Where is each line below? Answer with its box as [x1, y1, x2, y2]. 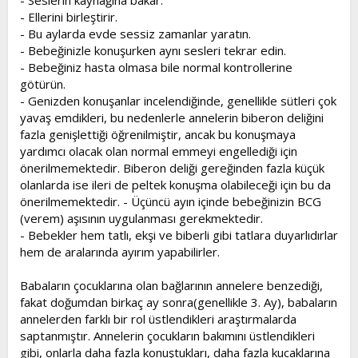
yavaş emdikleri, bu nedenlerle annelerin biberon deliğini [20, 109, 324, 125]
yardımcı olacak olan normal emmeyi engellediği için [20, 143, 297, 159]
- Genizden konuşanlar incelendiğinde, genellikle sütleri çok [20, 93, 336, 109]
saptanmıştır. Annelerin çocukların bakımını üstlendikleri [20, 328, 315, 344]
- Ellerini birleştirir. [20, 9, 117, 25]
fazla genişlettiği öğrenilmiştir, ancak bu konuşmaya [20, 126, 296, 142]
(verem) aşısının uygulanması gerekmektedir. [20, 210, 263, 226]
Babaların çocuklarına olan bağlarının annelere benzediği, [20, 277, 323, 293]
